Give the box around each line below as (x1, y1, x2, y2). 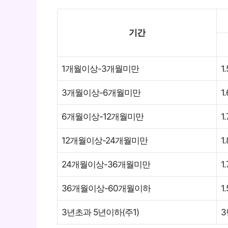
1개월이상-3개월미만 (62, 63, 139, 74)
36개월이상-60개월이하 (62, 183, 151, 193)
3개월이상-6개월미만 (62, 87, 140, 98)
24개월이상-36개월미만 (62, 159, 150, 169)
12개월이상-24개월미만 (62, 135, 148, 146)
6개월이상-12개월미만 (62, 111, 144, 122)
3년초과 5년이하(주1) (62, 207, 139, 217)
